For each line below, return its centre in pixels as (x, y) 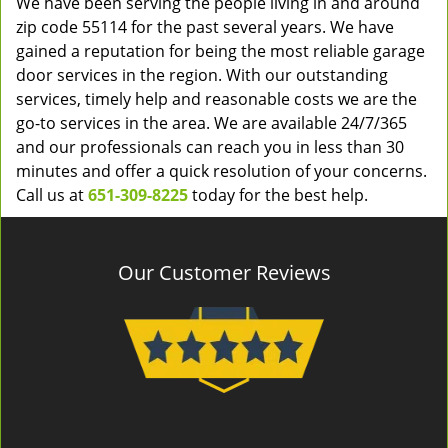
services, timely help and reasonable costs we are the (216, 99)
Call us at (52, 195)
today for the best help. (278, 195)
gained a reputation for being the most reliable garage (220, 51)
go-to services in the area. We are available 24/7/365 (211, 123)
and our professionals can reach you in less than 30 (210, 147)
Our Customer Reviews (224, 272)
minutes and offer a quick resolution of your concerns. (221, 171)
